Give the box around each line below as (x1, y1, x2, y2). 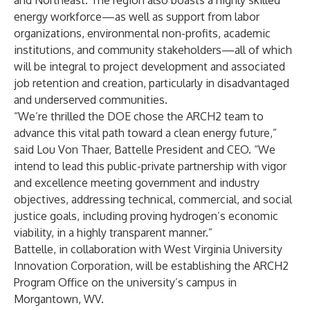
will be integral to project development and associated (14, 60, 285, 73)
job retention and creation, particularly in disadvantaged (14, 76, 289, 90)
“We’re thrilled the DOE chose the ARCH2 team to (14, 109, 264, 123)
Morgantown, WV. (14, 292, 104, 306)
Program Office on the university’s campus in (14, 275, 237, 289)
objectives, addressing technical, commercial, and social (14, 192, 292, 206)
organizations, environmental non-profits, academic (14, 26, 271, 40)
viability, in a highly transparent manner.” (14, 226, 212, 239)
